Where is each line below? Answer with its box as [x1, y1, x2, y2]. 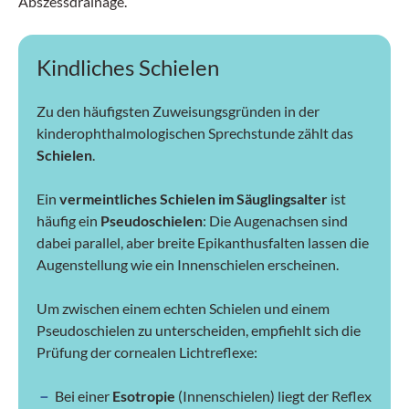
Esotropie [112, 386, 175, 404]
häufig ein [37, 211, 100, 229]
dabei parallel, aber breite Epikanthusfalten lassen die [37, 233, 369, 251]
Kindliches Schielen [37, 53, 219, 80]
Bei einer [55, 386, 112, 404]
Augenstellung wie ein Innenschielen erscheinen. [37, 255, 339, 273]
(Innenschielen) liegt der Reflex [175, 386, 372, 404]
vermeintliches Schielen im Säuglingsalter [59, 189, 330, 207]
